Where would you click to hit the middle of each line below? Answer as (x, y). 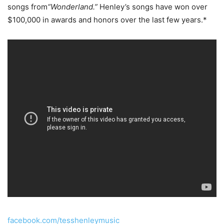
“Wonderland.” (73, 6)
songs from (27, 6)
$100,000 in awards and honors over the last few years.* (107, 19)
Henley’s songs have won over (153, 6)
